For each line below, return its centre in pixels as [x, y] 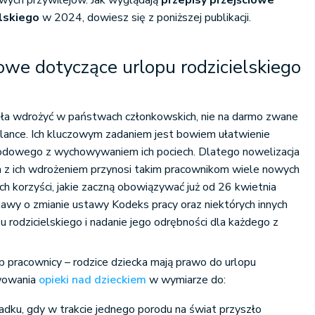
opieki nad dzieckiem [93, 280]
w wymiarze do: [186, 280]
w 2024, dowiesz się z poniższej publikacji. [147, 18]
